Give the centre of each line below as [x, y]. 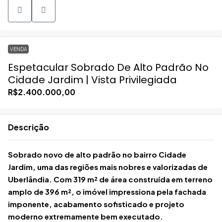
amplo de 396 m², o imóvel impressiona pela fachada [107, 191]
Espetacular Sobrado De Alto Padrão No [108, 67]
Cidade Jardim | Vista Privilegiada [92, 80]
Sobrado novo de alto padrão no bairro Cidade [97, 154]
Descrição [28, 127]
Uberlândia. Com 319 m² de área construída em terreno [110, 179]
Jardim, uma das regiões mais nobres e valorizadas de [108, 166]
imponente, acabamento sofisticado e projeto [96, 204]
